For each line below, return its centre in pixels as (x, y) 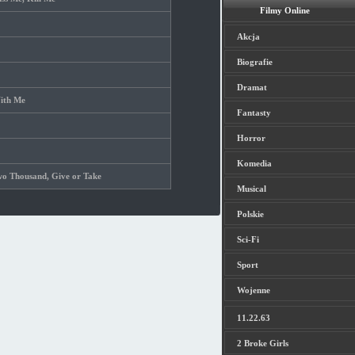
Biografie (254, 62)
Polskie (250, 214)
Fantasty (254, 113)
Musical (251, 189)
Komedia (254, 163)
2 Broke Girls (262, 343)
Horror (251, 138)
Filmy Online (285, 10)
